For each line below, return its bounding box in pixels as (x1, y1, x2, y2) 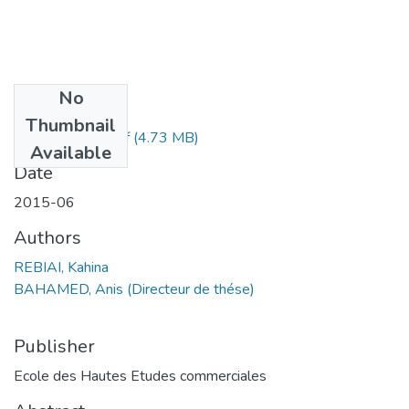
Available (30, 140, 111, 165)
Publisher (14, 333, 95, 359)
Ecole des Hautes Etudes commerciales (14, 365, 267, 386)
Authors (14, 225, 81, 250)
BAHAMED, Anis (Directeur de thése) (14, 278, 255, 299)
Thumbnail (26, 112, 116, 138)
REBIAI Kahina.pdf (14, 127, 130, 148)
